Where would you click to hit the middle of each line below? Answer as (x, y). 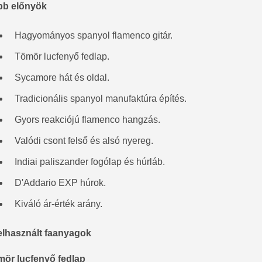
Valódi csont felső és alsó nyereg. (84, 140)
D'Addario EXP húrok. (60, 182)
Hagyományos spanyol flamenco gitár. (94, 35)
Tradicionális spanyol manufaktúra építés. (101, 98)
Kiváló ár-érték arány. (58, 204)
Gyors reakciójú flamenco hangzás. (87, 119)
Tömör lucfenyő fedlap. (62, 56)
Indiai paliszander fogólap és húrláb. (90, 161)
